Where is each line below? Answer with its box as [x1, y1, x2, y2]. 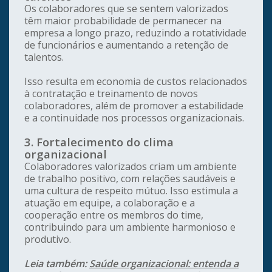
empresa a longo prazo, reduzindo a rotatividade [24, 26, 246, 40]
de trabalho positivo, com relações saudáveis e [24, 172, 236, 186]
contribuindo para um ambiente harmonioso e [24, 220, 236, 234]
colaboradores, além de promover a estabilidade [24, 99, 243, 113]
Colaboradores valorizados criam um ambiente [24, 160, 237, 174]
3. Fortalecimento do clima [24, 134, 174, 150]
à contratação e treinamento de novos [24, 87, 198, 101]
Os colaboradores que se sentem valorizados [24, 2, 228, 16]
